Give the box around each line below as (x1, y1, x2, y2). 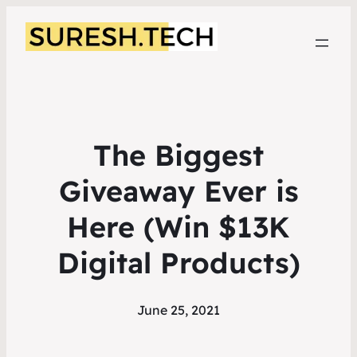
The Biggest (93, 137, 264, 174)
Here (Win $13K (67, 209, 290, 245)
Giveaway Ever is (58, 173, 299, 210)
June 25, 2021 (137, 302, 220, 319)
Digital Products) (57, 245, 300, 281)
